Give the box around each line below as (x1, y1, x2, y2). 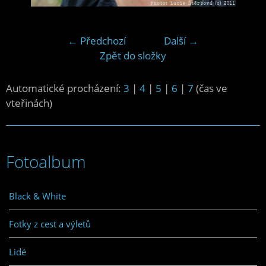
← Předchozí (68, 34, 126, 48)
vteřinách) (6, 96, 52, 110)
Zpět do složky (100, 49, 166, 63)
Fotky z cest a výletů (9, 218, 91, 230)
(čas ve (194, 81, 227, 96)
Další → (164, 34, 198, 48)
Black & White (9, 190, 66, 202)
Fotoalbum (6, 150, 86, 173)
